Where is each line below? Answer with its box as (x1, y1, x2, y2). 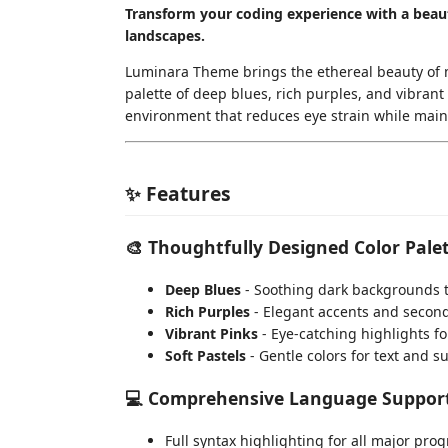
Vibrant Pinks (165, 323, 258, 343)
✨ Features (125, 179, 231, 207)
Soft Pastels (165, 345, 246, 365)
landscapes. (125, 26, 205, 45)
